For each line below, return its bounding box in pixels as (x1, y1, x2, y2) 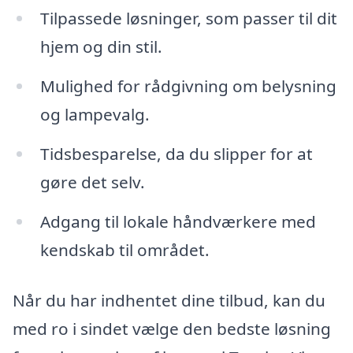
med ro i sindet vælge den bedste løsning (13, 317, 331, 340)
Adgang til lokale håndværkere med (39, 210, 316, 232)
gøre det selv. (39, 171, 145, 194)
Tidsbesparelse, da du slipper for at (39, 143, 313, 165)
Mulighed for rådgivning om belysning (39, 75, 336, 98)
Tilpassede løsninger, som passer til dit (39, 7, 337, 30)
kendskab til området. (39, 238, 210, 261)
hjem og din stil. (39, 35, 162, 58)
